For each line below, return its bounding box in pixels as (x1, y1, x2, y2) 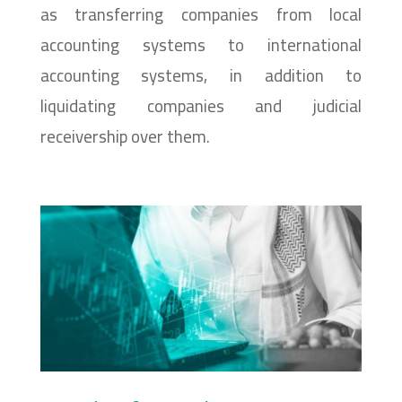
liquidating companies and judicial (39, 89, 363, 122)
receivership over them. (39, 119, 210, 153)
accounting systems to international (39, 28, 363, 61)
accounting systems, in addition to (39, 58, 363, 92)
